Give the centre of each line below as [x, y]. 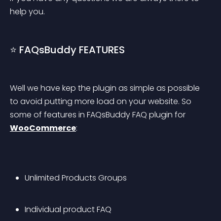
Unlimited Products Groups [76, 178]
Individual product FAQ [68, 209]
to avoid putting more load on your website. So [102, 101]
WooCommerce [43, 128]
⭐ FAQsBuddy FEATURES [67, 50]
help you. [27, 12]
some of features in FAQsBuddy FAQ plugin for [99, 115]
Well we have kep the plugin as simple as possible [106, 88]
